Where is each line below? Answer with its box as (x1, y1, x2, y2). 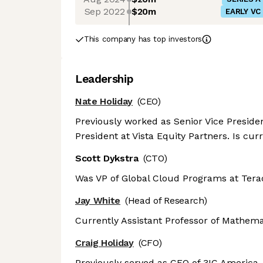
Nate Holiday (75, 96, 133, 107)
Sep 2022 (84, 5, 125, 17)
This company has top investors (84, 35, 203, 43)
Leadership (75, 72, 134, 86)
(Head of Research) (125, 195, 207, 207)
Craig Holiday (75, 237, 134, 249)
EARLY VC (225, 7, 261, 16)
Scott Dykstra (75, 153, 139, 164)
